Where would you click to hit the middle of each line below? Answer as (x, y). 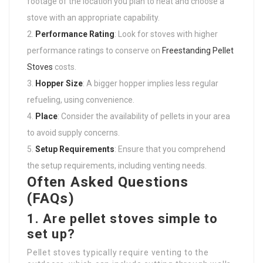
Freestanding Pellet (198, 50)
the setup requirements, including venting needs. (117, 166)
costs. (65, 67)
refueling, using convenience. (81, 100)
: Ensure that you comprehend (170, 149)
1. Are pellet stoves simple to (123, 219)
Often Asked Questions (108, 182)
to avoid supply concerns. (73, 133)
